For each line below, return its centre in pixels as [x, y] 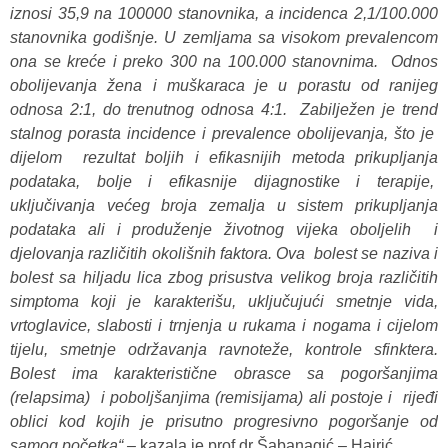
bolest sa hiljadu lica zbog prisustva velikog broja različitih [224, 278]
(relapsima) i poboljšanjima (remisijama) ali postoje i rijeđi [224, 398]
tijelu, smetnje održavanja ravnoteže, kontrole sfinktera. [224, 350]
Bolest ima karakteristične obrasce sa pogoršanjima [224, 374]
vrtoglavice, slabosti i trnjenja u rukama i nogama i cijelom [224, 326]
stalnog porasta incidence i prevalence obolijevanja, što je [224, 134]
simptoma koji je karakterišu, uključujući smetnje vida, [224, 302]
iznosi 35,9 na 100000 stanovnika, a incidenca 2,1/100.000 [224, 14]
